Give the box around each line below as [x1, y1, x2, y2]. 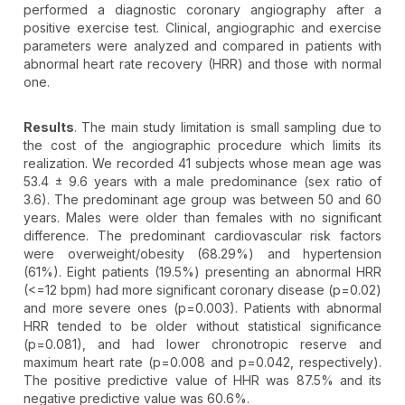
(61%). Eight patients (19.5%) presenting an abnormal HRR [24, 264, 381, 280]
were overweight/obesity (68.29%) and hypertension [24, 246, 381, 262]
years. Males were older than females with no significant [24, 210, 381, 226]
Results [24, 119, 74, 136]
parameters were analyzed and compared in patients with [24, 38, 381, 54]
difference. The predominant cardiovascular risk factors [24, 228, 381, 244]
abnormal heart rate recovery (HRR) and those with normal [24, 56, 381, 72]
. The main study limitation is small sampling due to [74, 119, 381, 136]
